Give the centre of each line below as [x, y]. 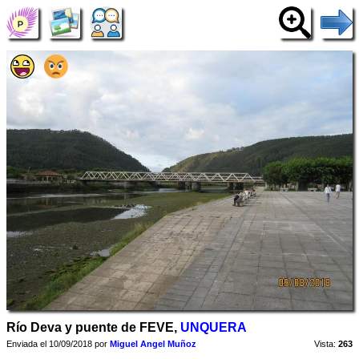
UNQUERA [214, 327]
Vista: [325, 344]
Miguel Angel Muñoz [153, 344]
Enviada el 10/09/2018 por [58, 344]
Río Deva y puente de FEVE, [93, 327]
